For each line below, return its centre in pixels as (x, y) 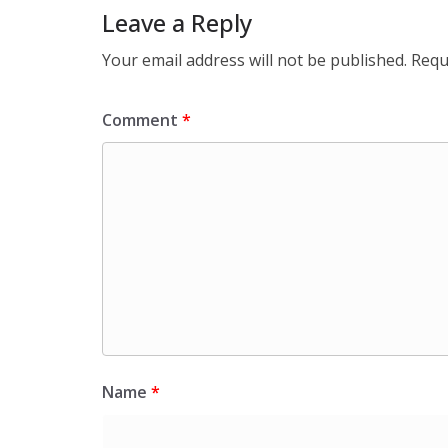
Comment (142, 119)
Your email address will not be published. (254, 59)
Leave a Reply (177, 22)
